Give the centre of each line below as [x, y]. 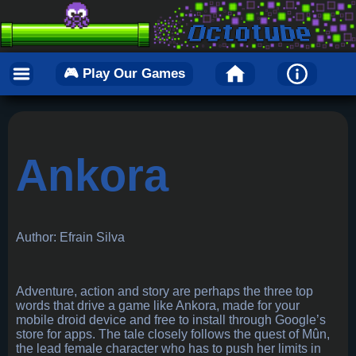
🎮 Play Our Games [124, 74]
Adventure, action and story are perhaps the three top [164, 292]
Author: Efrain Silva [70, 238]
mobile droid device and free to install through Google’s [171, 320]
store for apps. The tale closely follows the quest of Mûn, [173, 335]
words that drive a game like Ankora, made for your [158, 306]
